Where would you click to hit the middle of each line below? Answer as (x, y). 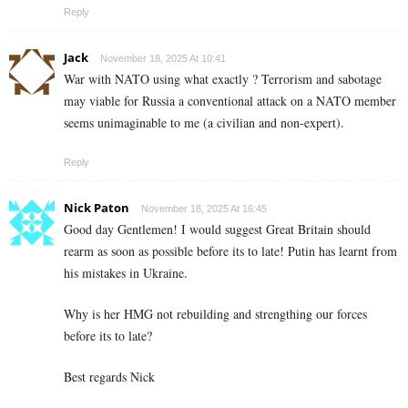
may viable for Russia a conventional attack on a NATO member (230, 101)
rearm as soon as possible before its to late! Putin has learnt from (230, 251)
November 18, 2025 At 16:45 (204, 209)
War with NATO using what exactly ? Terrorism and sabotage (223, 79)
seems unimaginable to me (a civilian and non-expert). (204, 123)
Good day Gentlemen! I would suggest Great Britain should (217, 229)
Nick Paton (97, 208)
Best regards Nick (109, 377)
